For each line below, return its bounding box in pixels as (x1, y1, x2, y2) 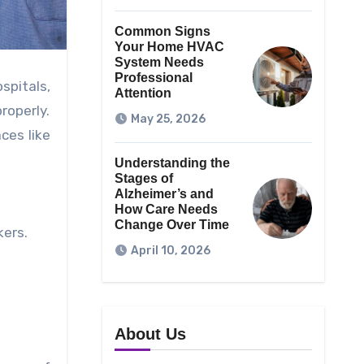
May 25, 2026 (130, 112, 206, 127)
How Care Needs (114, 202, 218, 217)
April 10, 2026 (130, 244, 210, 258)
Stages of (114, 171, 173, 186)
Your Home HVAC (114, 40, 224, 54)
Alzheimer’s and (114, 187, 214, 201)
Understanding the (114, 156, 230, 171)
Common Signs (114, 24, 210, 39)
